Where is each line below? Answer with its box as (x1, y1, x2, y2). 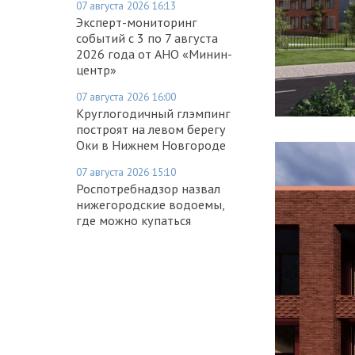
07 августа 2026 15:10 (76, 164, 176, 179)
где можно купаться (76, 212, 191, 228)
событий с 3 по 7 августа (76, 29, 218, 46)
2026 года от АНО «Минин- (76, 45, 232, 62)
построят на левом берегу (76, 120, 226, 137)
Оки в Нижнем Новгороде (76, 136, 226, 153)
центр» (76, 61, 116, 78)
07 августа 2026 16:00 (76, 89, 176, 104)
